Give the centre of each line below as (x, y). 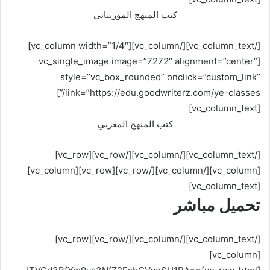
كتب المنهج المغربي (135, 124)
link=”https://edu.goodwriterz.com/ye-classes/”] (61, 93)
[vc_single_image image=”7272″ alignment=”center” (148, 61)
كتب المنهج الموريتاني (135, 15)
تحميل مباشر (217, 205)
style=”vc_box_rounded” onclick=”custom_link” (160, 77)
